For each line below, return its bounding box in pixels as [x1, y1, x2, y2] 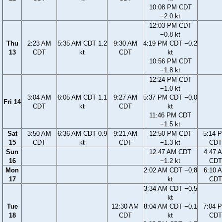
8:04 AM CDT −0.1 [143, 203, 197, 211]
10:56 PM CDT [149, 57, 192, 65]
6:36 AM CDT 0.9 [57, 130, 107, 138]
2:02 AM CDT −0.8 [143, 166, 197, 174]
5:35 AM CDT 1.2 [57, 40, 107, 48]
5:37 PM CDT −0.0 [143, 94, 197, 102]
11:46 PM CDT [149, 111, 191, 119]
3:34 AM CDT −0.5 [143, 185, 197, 193]
